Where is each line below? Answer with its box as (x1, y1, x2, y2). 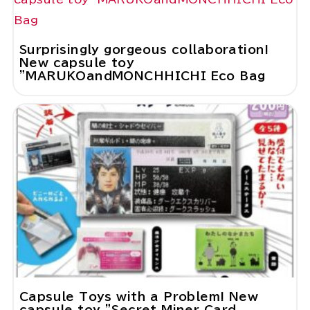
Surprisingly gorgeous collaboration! (19, 44, 269, 56)
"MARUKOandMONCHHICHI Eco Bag (19, 70, 266, 82)
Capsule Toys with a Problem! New (19, 291, 259, 303)
